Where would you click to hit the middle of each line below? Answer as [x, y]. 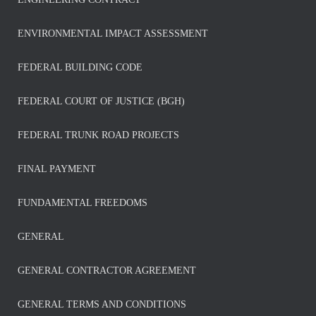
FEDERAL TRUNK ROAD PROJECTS [98, 135]
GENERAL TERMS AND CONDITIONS [102, 304]
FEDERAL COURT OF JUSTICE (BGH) [101, 101]
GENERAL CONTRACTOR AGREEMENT [107, 271]
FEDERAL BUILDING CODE [80, 67]
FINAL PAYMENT [57, 169]
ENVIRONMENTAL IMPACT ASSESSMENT [113, 34]
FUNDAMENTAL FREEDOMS [83, 203]
